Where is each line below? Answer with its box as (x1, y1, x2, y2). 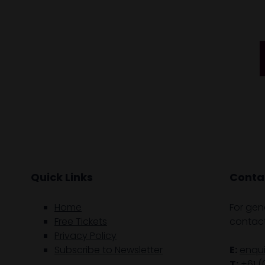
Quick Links (31, 169, 93, 185)
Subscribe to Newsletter (54, 243, 163, 257)
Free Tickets (54, 214, 107, 228)
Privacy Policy (54, 228, 117, 243)
